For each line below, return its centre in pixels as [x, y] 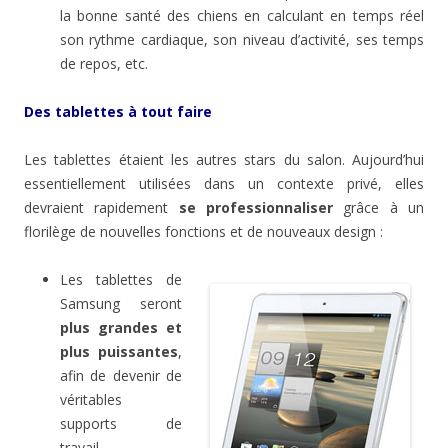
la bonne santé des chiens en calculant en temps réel [242, 16]
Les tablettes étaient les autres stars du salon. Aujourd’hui [224, 160]
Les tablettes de [121, 280]
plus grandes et [121, 328]
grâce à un [379, 208]
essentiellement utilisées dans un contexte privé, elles [224, 184]
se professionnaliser [256, 208]
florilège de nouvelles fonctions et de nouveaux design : [203, 232]
